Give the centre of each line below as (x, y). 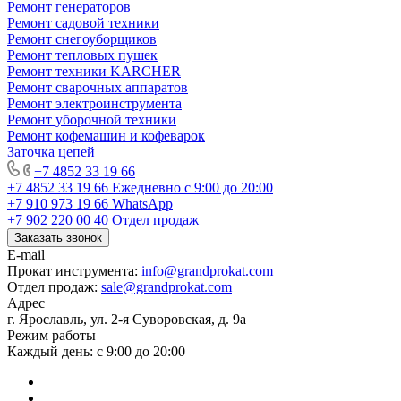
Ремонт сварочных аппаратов (98, 87)
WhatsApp (142, 203)
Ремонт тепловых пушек (82, 55)
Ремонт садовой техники (83, 22)
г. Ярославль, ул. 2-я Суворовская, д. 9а (127, 319)
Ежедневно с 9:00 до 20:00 (192, 187)
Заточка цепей (51, 151)
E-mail (26, 254)
